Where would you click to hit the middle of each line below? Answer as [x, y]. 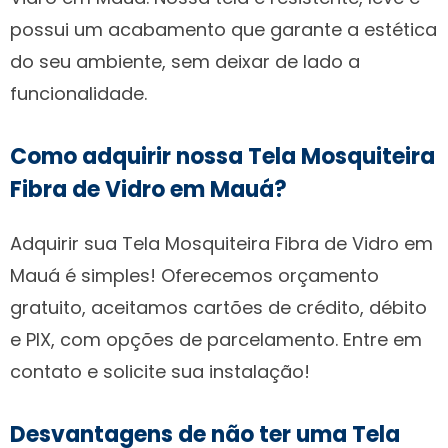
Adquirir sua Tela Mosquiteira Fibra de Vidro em [221, 243]
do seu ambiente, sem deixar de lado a [185, 61]
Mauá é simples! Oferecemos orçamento [194, 275]
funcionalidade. [78, 93]
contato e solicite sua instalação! [160, 371]
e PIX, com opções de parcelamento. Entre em [216, 339]
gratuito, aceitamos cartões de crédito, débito [218, 307]
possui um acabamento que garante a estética [223, 29]
